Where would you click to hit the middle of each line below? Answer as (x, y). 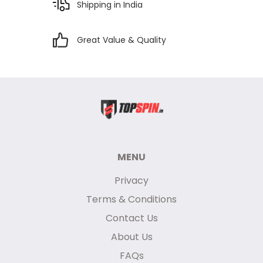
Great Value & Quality (122, 40)
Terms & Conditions (131, 199)
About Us (131, 237)
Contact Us (131, 218)
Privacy (131, 181)
